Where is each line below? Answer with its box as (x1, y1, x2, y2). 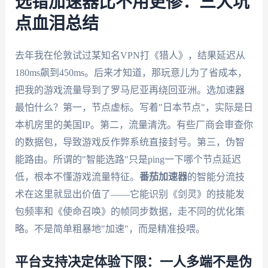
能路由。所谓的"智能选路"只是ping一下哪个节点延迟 (14, 154, 241, 165)
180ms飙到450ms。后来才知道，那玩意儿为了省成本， (14, 68, 247, 78)
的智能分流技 (187, 172, 245, 182)
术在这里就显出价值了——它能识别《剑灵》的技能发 (14, 189, 245, 200)
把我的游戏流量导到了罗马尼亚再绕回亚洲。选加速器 (14, 85, 245, 96)
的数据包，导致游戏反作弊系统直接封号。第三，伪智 (14, 137, 245, 148)
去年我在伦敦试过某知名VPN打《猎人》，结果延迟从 (14, 50, 245, 61)
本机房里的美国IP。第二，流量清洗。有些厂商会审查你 (14, 120, 253, 130)
